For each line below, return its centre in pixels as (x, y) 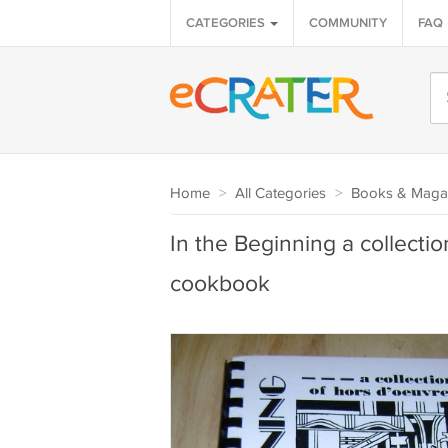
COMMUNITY (347, 23)
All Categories (280, 193)
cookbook (219, 284)
